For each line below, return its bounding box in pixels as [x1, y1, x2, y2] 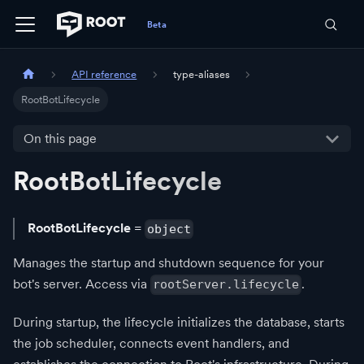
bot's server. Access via [13, 275, 150, 292]
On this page [23, 131, 97, 147]
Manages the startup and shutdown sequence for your [13, 254, 324, 271]
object [147, 221, 192, 236]
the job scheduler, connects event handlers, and [13, 335, 289, 351]
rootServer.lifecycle [153, 277, 300, 292]
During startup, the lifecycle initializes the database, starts [13, 314, 344, 330]
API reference [71, 68, 137, 81]
